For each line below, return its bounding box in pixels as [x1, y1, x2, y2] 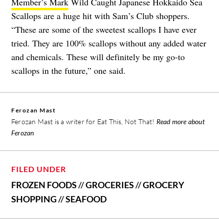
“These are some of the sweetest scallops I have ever [11, 23, 197, 36]
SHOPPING [11, 194, 57, 205]
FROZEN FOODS [11, 179, 77, 191]
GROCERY [143, 179, 184, 191]
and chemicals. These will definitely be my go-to [11, 51, 185, 63]
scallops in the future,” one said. [11, 65, 126, 77]
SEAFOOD [66, 194, 107, 205]
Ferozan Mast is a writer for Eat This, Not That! [11, 117, 156, 126]
